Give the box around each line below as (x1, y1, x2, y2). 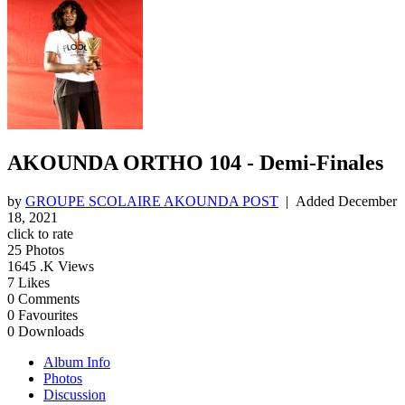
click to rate (7, 225, 73, 241)
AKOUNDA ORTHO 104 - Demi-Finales (7, 150, 383, 174)
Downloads (18, 323, 84, 339)
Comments (18, 290, 80, 306)
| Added (278, 193, 338, 209)
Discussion (43, 386, 106, 402)
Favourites (18, 306, 78, 323)
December (338, 193, 397, 209)
